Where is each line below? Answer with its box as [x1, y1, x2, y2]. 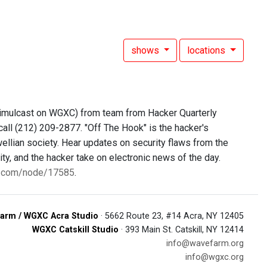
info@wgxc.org [185, 252, 244, 262]
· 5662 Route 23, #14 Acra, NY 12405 [98, 211, 244, 221]
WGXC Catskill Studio [32, 225, 119, 235]
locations [187, 45, 228, 56]
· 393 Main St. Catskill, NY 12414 [119, 225, 244, 235]
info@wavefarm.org [166, 238, 244, 249]
